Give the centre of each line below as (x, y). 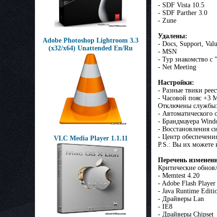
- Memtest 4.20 (179, 176)
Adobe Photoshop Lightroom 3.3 (91, 40)
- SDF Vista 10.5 (181, 5)
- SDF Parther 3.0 (183, 13)
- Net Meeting (177, 67)
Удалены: (173, 36)
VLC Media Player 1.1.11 (91, 138)
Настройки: (176, 83)
